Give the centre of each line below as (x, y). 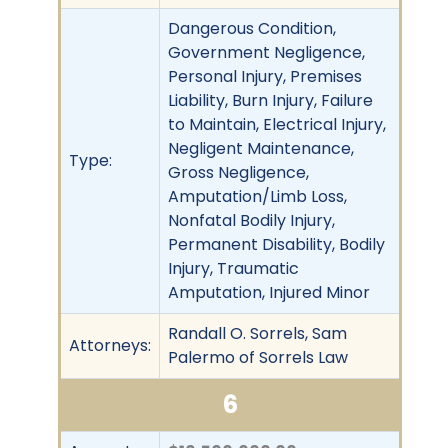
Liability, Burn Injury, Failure (270, 100)
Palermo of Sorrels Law (258, 357)
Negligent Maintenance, (261, 148)
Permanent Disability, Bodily (276, 244)
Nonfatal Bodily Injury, (251, 220)
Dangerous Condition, (252, 28)
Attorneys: (110, 345)
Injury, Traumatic (233, 268)
